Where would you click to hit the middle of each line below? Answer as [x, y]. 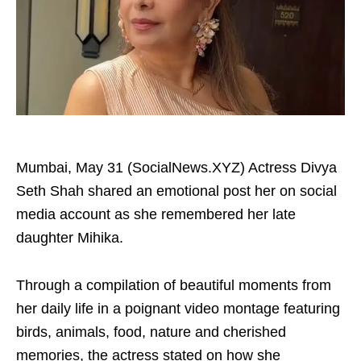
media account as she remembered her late [156, 214]
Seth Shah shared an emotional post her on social [176, 191]
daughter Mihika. [70, 238]
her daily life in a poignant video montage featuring [178, 309]
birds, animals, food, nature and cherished [151, 332]
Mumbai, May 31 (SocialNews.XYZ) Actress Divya [176, 168]
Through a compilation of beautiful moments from [174, 285]
